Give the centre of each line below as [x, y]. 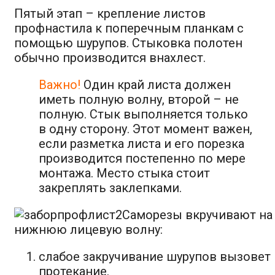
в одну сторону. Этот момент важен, [145, 129]
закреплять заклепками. [110, 188]
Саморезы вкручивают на [197, 215]
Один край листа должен [156, 84]
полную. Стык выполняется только [143, 114]
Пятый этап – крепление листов [110, 13]
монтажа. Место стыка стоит [124, 173]
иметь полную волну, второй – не [139, 99]
